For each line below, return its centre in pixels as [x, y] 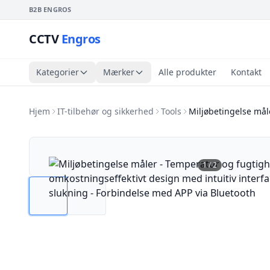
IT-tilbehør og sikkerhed [105, 111]
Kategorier [58, 72]
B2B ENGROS [50, 9]
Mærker [119, 72]
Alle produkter [187, 72]
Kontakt [246, 72]
